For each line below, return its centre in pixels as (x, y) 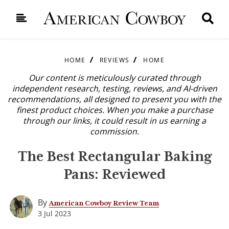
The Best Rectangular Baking (114, 156)
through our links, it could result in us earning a (114, 121)
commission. (114, 131)
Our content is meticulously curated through (114, 78)
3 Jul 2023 (54, 213)
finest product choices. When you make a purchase (114, 110)
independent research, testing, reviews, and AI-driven (114, 88)
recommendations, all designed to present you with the (114, 99)
